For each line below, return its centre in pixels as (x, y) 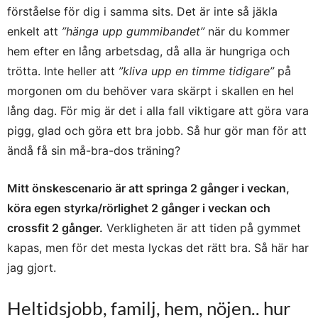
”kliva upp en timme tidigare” (194, 71)
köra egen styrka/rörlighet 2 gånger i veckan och (139, 208)
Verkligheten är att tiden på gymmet (202, 227)
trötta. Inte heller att (61, 71)
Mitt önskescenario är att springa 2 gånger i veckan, (148, 188)
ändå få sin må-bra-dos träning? (94, 150)
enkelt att (34, 31)
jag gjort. (32, 267)
